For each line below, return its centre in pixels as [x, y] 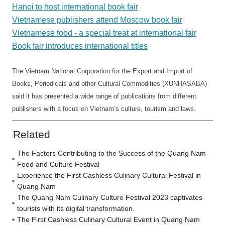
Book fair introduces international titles [80, 46]
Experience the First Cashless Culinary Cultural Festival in [109, 175]
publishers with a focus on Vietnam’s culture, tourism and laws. [104, 109]
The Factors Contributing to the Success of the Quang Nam [111, 153]
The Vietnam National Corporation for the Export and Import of [102, 71]
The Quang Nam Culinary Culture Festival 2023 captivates [110, 197]
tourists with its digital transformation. [76, 208]
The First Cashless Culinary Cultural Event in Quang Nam [108, 219]
